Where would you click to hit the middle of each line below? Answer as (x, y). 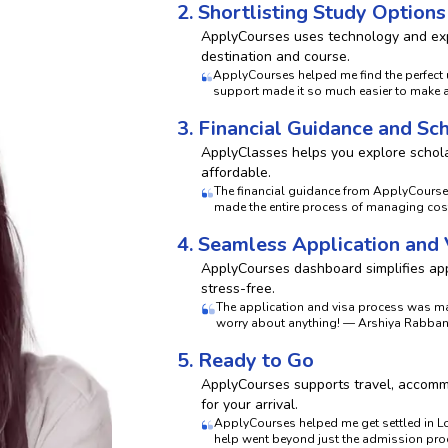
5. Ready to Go (246, 360)
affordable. (236, 172)
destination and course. (276, 56)
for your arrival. (250, 404)
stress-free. (238, 288)
